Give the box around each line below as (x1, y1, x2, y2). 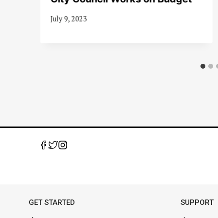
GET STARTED (29, 198, 75, 207)
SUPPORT (180, 198, 214, 207)
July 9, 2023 (50, 14, 87, 24)
